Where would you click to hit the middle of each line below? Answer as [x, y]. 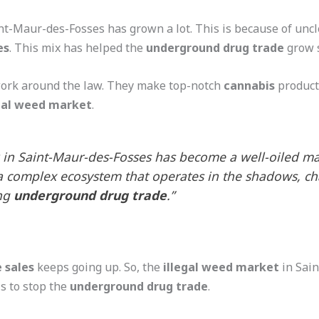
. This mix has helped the [77, 47]
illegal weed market [221, 267]
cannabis [249, 85]
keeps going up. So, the [98, 267]
